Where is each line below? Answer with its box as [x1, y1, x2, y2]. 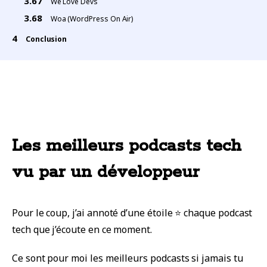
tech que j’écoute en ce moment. [12, 222, 152, 236]
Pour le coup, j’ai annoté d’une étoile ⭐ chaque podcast [12, 206, 253, 219]
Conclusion [25, 33, 67, 44]
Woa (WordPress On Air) [50, 13, 133, 24]
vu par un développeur [12, 161, 199, 183]
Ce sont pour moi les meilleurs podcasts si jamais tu [12, 251, 243, 265]
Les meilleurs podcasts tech [12, 135, 241, 157]
